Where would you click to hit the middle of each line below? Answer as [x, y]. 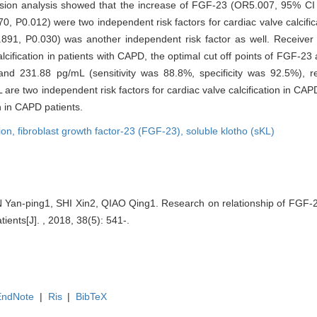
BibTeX [92, 296]
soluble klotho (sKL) [230, 131]
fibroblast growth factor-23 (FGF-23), [102, 131]
